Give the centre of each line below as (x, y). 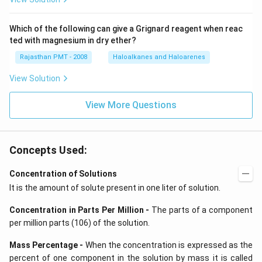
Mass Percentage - (46, 245)
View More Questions (131, 105)
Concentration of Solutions (63, 174)
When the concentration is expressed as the (168, 245)
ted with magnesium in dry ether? (73, 40)
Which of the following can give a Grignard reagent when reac (126, 29)
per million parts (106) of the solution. (80, 223)
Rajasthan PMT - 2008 (54, 57)
